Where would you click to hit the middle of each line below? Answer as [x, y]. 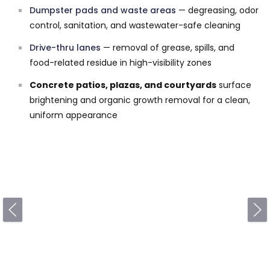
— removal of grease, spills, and [168, 47]
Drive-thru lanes [65, 47]
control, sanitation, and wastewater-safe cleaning [135, 25]
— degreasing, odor [217, 10]
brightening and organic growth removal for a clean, [140, 100]
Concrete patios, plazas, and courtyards [123, 85]
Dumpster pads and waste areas [103, 10]
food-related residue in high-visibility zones [121, 62]
